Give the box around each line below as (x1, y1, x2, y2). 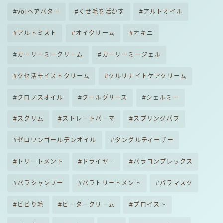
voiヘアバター (17, 8, 60, 16)
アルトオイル (143, 8, 183, 16)
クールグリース (82, 94, 128, 102)
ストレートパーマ (62, 115, 115, 123)
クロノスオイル (17, 94, 64, 102)
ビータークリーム (62, 201, 115, 209)
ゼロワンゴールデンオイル (17, 137, 97, 144)
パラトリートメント (82, 180, 141, 187)
